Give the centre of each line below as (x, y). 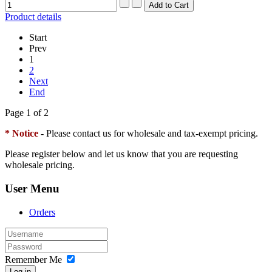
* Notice (22, 134)
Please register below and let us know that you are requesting (121, 154)
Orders (42, 212)
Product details (33, 17)
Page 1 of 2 (27, 113)
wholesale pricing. (40, 165)
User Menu (32, 189)
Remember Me (33, 259)
